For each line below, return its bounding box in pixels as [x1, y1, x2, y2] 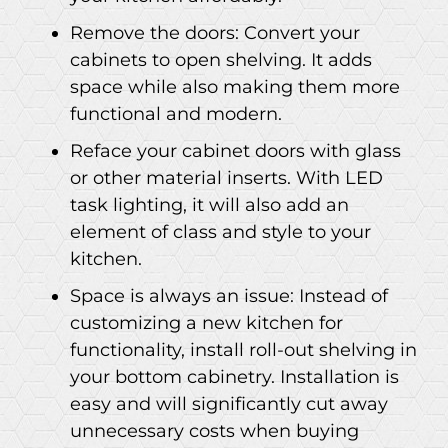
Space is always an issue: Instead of [70, 284, 388, 307]
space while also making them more [70, 75, 400, 98]
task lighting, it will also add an [70, 193, 349, 216]
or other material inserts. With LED [70, 166, 383, 189]
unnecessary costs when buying [70, 419, 359, 442]
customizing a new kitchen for [70, 311, 343, 334]
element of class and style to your [70, 220, 371, 243]
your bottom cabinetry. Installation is [70, 365, 399, 388]
